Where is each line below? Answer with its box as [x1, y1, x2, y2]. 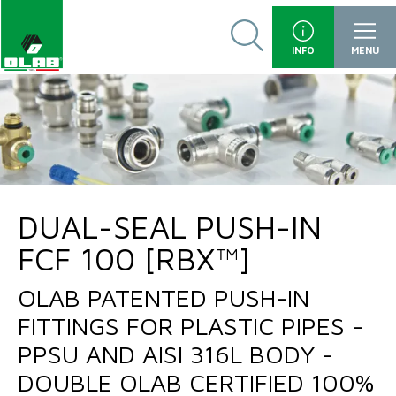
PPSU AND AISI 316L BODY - [18, 339, 333, 369]
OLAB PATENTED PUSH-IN [18, 283, 309, 312]
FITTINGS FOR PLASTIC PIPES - [18, 311, 363, 340]
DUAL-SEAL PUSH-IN [18, 208, 322, 246]
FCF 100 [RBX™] [18, 240, 251, 278]
